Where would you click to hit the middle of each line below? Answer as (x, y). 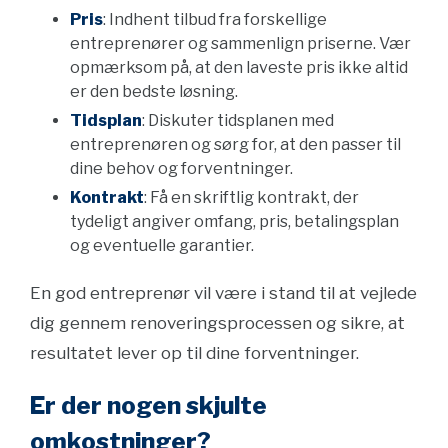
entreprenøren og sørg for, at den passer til (235, 144)
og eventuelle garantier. (162, 245)
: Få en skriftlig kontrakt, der (251, 197)
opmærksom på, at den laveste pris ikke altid (239, 67)
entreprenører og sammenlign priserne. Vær (240, 43)
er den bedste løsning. (154, 91)
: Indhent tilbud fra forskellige (215, 19)
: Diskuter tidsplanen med (238, 120)
